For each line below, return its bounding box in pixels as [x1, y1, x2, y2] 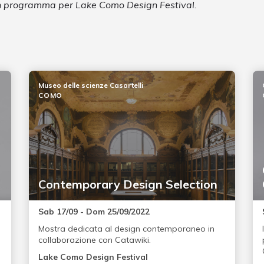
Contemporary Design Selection [38, 177, 217, 192]
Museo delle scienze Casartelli [38, 81, 143, 90]
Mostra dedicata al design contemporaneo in [38, 223, 214, 235]
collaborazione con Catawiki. [38, 235, 151, 246]
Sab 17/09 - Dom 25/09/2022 [38, 206, 150, 217]
